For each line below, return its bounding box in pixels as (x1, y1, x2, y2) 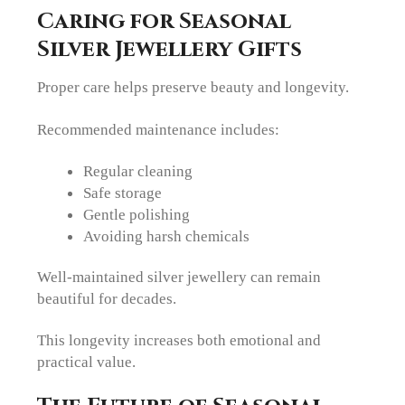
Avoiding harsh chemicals (82, 226, 250, 245)
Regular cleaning (82, 161, 193, 180)
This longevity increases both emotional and (37, 330, 322, 349)
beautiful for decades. (37, 288, 177, 307)
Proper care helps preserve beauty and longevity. (37, 78, 350, 97)
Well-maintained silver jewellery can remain (37, 267, 322, 286)
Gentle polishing (82, 204, 190, 223)
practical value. (37, 352, 137, 371)
